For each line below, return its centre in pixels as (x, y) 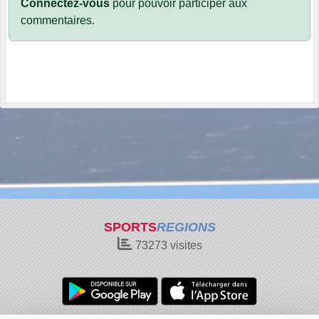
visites (184, 245)
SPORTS (130, 227)
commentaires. (58, 20)
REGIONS (186, 227)
